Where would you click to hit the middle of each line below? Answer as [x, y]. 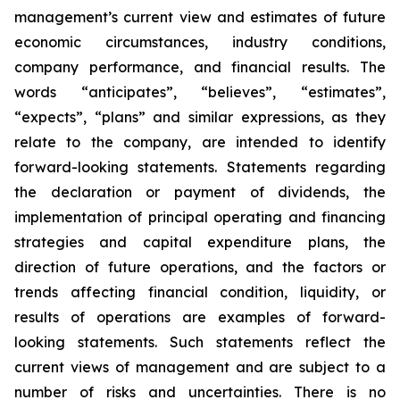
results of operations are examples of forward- [200, 317]
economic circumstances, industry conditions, [200, 42]
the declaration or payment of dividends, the [200, 192]
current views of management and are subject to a [200, 367]
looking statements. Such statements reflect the [200, 342]
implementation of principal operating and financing [200, 217]
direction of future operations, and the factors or [200, 267]
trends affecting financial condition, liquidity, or [200, 292]
